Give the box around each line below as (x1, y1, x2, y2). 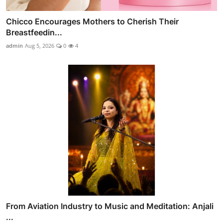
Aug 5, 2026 (25, 42, 54, 50)
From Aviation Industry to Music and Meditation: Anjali (6, 201, 214, 211)
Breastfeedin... (6, 27, 62, 38)
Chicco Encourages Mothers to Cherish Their (6, 16, 179, 27)
